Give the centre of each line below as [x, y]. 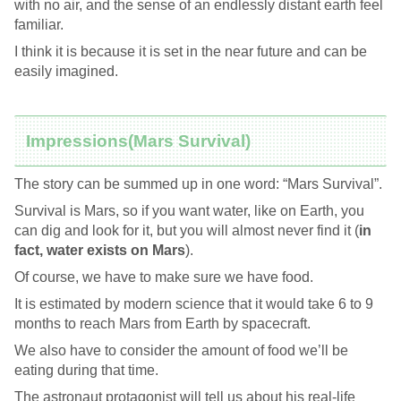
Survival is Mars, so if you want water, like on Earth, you [189, 210]
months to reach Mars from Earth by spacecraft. [162, 323]
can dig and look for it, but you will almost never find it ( [187, 230]
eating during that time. [86, 370]
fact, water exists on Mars [100, 250]
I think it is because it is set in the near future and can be [191, 51]
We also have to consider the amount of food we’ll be [181, 350]
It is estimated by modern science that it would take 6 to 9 [194, 303]
